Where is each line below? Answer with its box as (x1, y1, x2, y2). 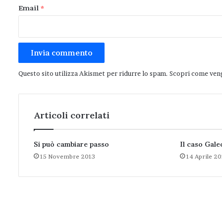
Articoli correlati (34, 110, 110, 121)
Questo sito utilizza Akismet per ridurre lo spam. (18, 69, 169, 77)
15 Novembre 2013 (40, 153, 95, 160)
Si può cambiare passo (34, 140, 109, 149)
